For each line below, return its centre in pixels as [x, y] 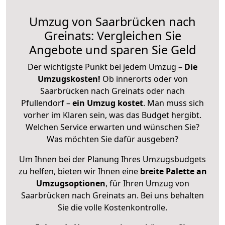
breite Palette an [173, 171]
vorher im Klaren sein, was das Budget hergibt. [113, 115]
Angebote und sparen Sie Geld [113, 49]
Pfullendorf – [47, 103]
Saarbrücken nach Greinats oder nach [113, 91]
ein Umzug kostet [108, 103]
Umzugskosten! [69, 79]
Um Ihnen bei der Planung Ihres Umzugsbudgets [113, 159]
